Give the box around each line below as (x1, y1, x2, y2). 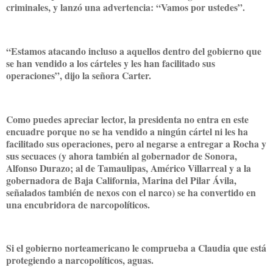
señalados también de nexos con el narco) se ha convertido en (6, 185, 256, 199)
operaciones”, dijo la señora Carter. (6, 68, 154, 82)
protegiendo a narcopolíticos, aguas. (6, 253, 157, 268)
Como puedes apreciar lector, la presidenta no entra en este (6, 112, 249, 126)
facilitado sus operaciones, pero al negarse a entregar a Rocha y (6, 136, 266, 151)
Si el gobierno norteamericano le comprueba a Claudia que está (6, 241, 266, 255)
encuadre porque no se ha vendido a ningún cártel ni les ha (6, 124, 248, 138)
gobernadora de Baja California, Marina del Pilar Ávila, (6, 172, 236, 187)
